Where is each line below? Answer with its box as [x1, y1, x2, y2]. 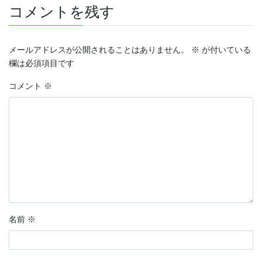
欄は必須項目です [9, 58, 74, 68]
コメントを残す [9, 4, 115, 20]
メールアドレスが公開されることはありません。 [9, 44, 189, 54]
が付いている [199, 44, 251, 54]
